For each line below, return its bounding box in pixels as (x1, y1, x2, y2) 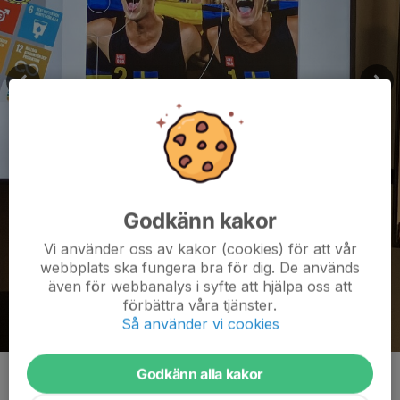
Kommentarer (11, 370, 109, 388)
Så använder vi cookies (121, 314, 279, 333)
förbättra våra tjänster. (123, 296, 277, 314)
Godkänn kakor (123, 207, 277, 234)
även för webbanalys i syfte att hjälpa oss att (48, 277, 352, 296)
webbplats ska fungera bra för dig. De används (40, 258, 360, 277)
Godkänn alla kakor (136, 364, 264, 383)
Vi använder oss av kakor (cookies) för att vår (43, 239, 357, 258)
